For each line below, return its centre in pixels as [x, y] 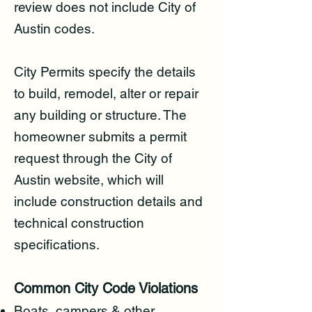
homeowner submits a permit [100, 137]
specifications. [57, 245]
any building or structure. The [100, 115]
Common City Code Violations [106, 289]
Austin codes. [54, 29]
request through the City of [93, 158]
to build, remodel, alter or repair [106, 94]
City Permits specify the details [105, 72]
